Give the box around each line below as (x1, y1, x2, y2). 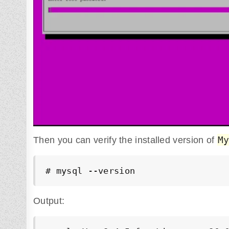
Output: (33, 195, 65, 206)
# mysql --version (45, 165, 135, 176)
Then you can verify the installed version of (33, 134, 217, 145)
